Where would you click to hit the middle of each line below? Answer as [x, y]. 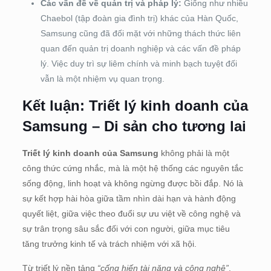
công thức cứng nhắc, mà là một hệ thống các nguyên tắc [132, 168]
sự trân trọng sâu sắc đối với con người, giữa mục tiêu [126, 229]
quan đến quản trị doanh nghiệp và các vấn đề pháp [140, 49]
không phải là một [194, 153]
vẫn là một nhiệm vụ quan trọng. [102, 79]
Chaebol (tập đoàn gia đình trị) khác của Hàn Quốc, [139, 18]
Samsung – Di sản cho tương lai [134, 126]
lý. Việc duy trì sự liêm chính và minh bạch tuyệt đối [139, 64]
